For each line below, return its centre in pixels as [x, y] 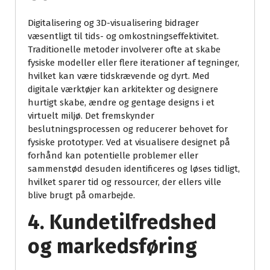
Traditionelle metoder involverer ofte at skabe [124, 50]
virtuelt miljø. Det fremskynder [91, 116]
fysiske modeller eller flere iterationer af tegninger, [133, 63]
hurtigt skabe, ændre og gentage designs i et [121, 103]
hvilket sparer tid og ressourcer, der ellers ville [124, 182]
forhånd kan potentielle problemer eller [113, 156]
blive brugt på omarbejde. [81, 196]
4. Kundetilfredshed [122, 222]
